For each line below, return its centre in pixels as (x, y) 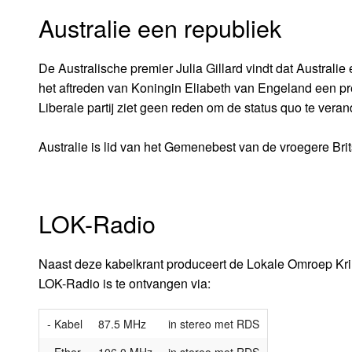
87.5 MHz (122, 323)
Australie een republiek (159, 28)
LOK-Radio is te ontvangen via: (124, 283)
